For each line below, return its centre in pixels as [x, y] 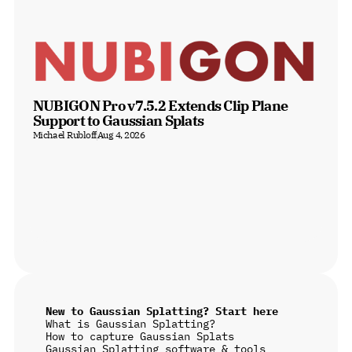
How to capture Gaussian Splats [139, 336]
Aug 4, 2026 [121, 134]
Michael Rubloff [64, 134]
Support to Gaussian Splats [118, 121]
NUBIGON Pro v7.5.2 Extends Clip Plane [160, 106]
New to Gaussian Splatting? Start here [161, 311]
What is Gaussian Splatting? [130, 324]
